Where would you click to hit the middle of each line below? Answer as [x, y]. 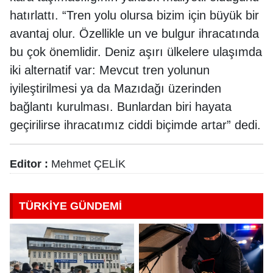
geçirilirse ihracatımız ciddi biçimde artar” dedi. [135, 125]
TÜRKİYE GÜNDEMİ [70, 206]
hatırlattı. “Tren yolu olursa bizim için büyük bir [134, 16]
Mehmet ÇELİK [87, 164]
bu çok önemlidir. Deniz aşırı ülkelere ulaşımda [136, 52]
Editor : [29, 164]
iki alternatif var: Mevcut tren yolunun [110, 70]
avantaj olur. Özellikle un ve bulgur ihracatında [134, 34]
